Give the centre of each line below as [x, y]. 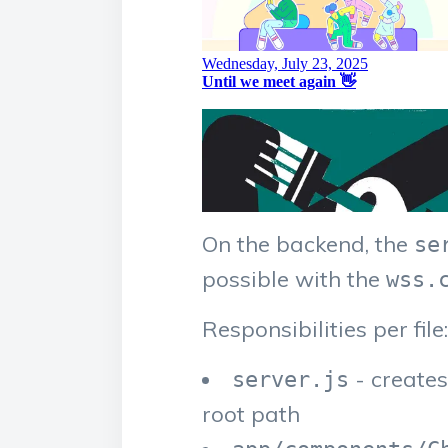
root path [251, 414]
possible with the [294, 279]
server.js [290, 379]
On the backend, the [308, 244]
